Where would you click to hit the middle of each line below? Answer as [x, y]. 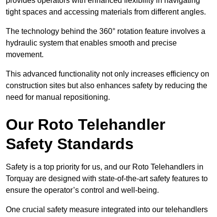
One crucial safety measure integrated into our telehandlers [107, 210]
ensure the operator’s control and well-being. [82, 190]
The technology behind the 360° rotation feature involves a [106, 31]
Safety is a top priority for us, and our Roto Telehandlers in [105, 167]
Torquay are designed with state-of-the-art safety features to [107, 179]
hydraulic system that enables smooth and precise [91, 43]
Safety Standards [70, 144]
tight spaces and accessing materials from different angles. [106, 12]
